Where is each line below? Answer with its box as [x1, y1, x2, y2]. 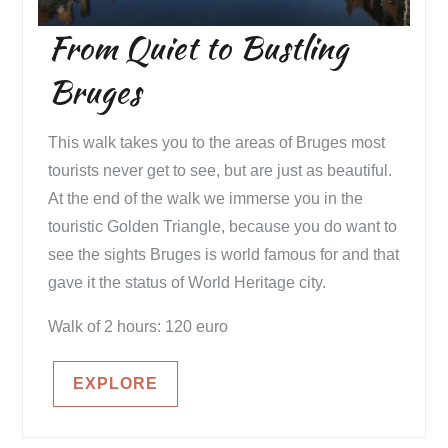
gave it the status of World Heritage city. [48, 274, 327, 292]
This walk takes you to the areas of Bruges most [48, 134, 386, 152]
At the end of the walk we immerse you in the [48, 190, 364, 208]
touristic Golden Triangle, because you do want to [48, 218, 398, 236]
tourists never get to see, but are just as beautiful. [48, 162, 393, 180]
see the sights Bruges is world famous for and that [48, 246, 400, 264]
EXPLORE [73, 375, 159, 393]
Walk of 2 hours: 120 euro [48, 318, 229, 336]
